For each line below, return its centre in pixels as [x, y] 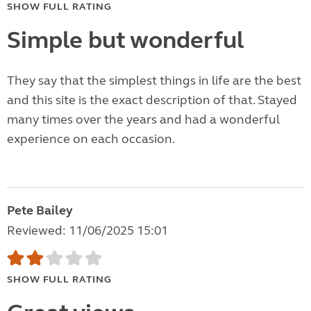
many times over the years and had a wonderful [143, 120]
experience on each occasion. [91, 139]
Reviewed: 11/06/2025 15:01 [87, 231]
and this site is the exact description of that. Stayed [152, 100]
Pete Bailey [40, 211]
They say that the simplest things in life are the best [154, 81]
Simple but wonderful [125, 41]
